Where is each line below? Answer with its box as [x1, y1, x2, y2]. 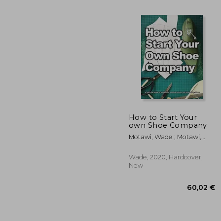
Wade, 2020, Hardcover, [129, 153, 203, 161]
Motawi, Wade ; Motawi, [129, 133, 201, 141]
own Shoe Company [129, 120, 207, 130]
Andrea [129, 141, 151, 149]
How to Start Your [129, 112, 197, 122]
